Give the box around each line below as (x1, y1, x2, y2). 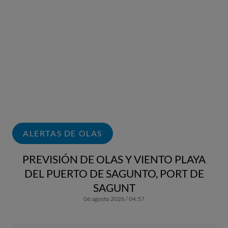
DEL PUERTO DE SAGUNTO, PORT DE (24, 166, 204, 180)
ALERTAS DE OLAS (23, 128, 102, 138)
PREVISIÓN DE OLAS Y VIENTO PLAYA (22, 152, 206, 165)
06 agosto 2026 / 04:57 (83, 194, 145, 203)
